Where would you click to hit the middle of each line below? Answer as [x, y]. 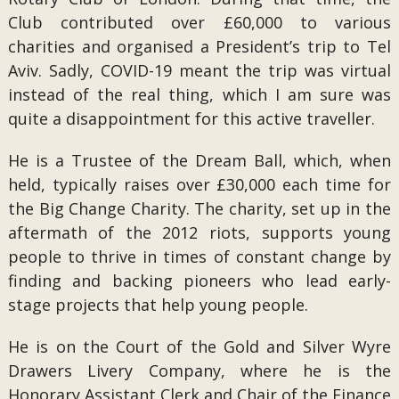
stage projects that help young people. [158, 305]
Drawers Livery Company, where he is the [199, 370]
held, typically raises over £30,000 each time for [199, 184]
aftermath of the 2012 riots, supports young [199, 232]
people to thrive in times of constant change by [199, 256]
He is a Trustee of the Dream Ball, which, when [199, 160]
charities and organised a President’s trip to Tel [199, 46]
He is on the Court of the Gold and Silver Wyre [199, 346]
